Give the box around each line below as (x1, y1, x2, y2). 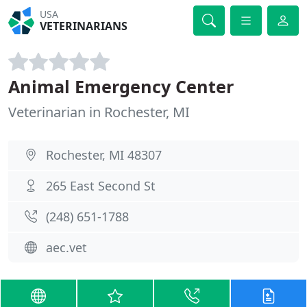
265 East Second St (46, 177, 156, 194)
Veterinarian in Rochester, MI (8, 103, 190, 121)
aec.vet (46, 239, 87, 256)
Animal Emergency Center (8, 75, 234, 98)
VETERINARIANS (40, 19, 128, 34)
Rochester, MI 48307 (46, 147, 162, 163)
